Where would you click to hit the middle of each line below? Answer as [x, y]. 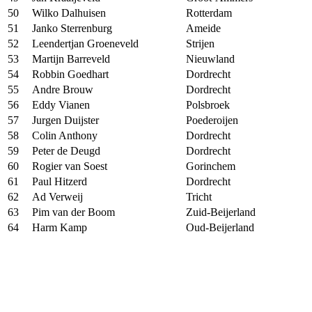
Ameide [203, 28]
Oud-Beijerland [220, 227]
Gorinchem [211, 166]
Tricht [199, 196]
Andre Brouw [63, 89]
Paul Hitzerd [60, 181]
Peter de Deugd [66, 150]
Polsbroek [208, 104]
